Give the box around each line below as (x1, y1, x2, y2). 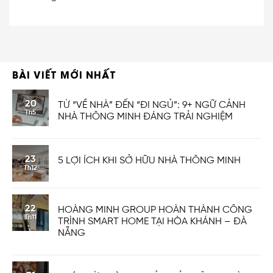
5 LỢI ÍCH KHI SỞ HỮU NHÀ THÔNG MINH (58, 155, 241, 166)
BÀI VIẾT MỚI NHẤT (12, 66, 116, 81)
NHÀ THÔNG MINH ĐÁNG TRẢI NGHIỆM (58, 111, 233, 122)
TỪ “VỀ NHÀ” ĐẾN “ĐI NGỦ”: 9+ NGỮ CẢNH (58, 99, 246, 110)
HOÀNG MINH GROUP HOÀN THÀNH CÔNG (58, 204, 252, 215)
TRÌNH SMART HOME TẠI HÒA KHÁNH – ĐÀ (58, 216, 247, 227)
